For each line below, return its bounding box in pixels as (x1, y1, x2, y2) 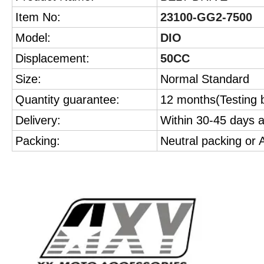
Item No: (15, 11, 61, 24)
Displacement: (15, 52, 90, 65)
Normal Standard (160, 72, 249, 86)
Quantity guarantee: (15, 93, 120, 107)
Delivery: (15, 114, 61, 127)
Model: (15, 31, 51, 45)
